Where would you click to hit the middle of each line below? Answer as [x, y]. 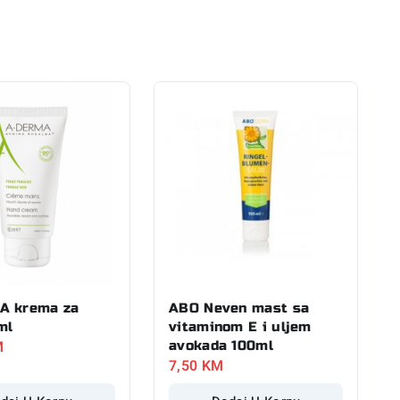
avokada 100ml [221, 345]
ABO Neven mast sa [239, 308]
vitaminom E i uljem [240, 326]
